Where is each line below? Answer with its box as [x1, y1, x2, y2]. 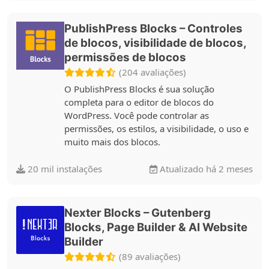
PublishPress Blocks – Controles [64, 22, 243, 35]
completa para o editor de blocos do [64, 95, 214, 108]
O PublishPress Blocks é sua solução [64, 82, 214, 95]
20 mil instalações [25, 163, 102, 175]
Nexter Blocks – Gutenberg [64, 206, 211, 220]
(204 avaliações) [119, 66, 186, 78]
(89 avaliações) [119, 250, 181, 262]
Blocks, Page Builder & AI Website [64, 220, 247, 234]
